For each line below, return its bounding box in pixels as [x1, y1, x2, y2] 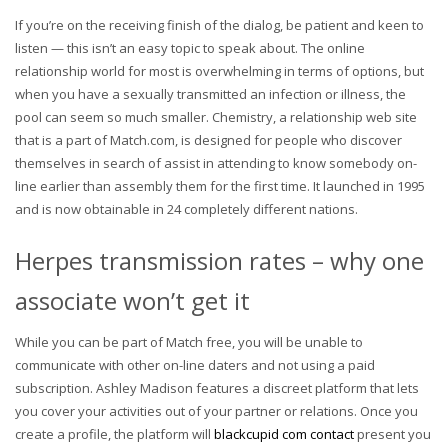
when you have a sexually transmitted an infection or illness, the [15, 84, 406, 103]
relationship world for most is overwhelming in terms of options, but [15, 61, 424, 80]
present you [354, 424, 431, 443]
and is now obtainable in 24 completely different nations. [15, 199, 358, 218]
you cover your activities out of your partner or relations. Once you [15, 401, 418, 420]
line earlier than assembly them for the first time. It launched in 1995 [15, 176, 425, 195]
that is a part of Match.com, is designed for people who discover [15, 130, 402, 149]
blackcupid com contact [214, 424, 354, 443]
